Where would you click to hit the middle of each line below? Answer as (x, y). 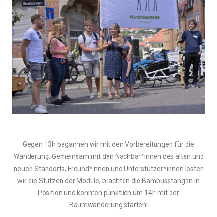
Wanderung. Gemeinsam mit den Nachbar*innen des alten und (108, 157)
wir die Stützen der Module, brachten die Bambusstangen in (108, 181)
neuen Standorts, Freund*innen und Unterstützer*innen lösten (108, 169)
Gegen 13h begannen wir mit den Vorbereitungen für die (108, 145)
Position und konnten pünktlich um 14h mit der (108, 193)
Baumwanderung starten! (108, 205)
